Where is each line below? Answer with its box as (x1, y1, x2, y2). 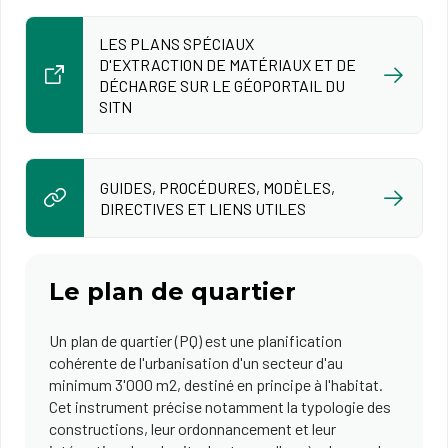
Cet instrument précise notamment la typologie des (49, 397, 391, 416)
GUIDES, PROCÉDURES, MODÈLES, (100, 178, 335, 197)
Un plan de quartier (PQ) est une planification (49, 331, 342, 350)
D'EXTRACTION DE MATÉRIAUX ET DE (99, 55, 356, 74)
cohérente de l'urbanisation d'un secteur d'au (49, 353, 343, 372)
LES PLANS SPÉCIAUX (99, 34, 254, 53)
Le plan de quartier (49, 277, 296, 306)
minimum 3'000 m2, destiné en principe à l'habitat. (49, 375, 383, 394)
